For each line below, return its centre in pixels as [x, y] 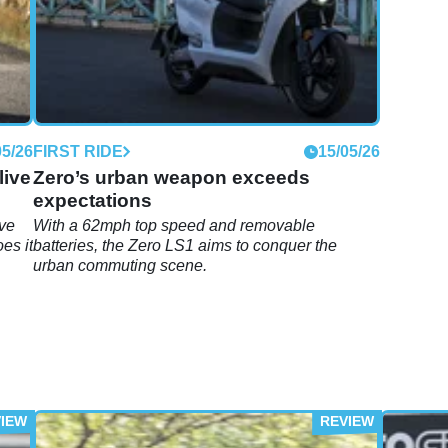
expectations [93, 200]
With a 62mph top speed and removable [174, 225]
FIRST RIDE [78, 151]
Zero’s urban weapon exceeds [172, 177]
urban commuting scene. [120, 265]
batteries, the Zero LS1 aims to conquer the [185, 245]
